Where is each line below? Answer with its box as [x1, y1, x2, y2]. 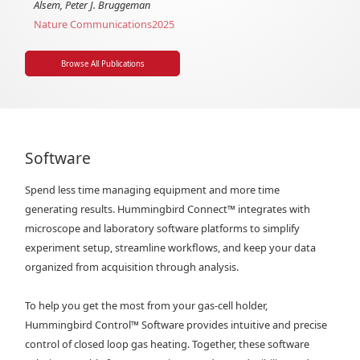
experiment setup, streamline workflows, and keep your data [25, 239, 317, 255]
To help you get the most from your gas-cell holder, [25, 297, 268, 313]
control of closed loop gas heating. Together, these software [25, 336, 310, 351]
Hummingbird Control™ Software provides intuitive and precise [25, 317, 328, 332]
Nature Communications [34, 16, 153, 31]
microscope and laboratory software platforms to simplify [25, 220, 301, 235]
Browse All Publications [60, 58, 145, 69]
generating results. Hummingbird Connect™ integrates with [25, 201, 311, 216]
